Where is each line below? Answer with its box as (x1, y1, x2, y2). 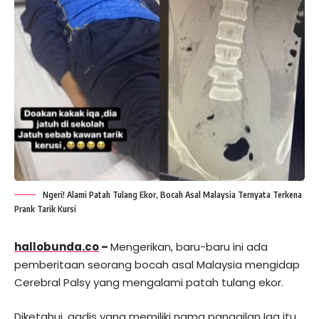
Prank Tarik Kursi (14, 204, 76, 215)
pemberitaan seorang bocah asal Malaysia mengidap (14, 257, 300, 273)
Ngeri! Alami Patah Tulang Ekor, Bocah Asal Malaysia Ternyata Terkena (43, 189, 302, 201)
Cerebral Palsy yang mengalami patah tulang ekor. (14, 275, 283, 291)
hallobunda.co (14, 239, 99, 255)
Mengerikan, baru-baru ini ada (110, 239, 268, 255)
